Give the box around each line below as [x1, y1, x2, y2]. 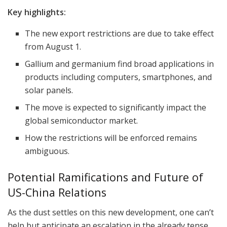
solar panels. [25, 85, 73, 96]
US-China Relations [8, 185, 106, 200]
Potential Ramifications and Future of [8, 170, 203, 185]
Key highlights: [8, 7, 66, 18]
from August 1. [25, 41, 82, 53]
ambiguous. [25, 145, 70, 157]
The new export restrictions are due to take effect [25, 28, 214, 40]
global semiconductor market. [25, 115, 138, 127]
